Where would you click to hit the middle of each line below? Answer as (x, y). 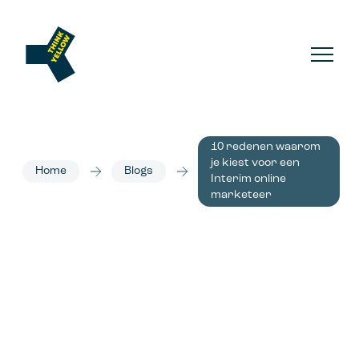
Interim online (248, 179)
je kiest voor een (255, 163)
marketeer (241, 195)
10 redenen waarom (266, 147)
